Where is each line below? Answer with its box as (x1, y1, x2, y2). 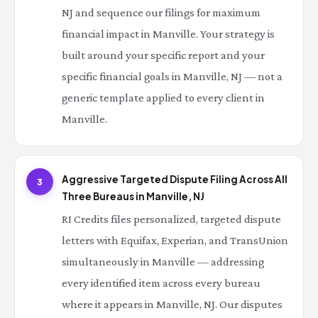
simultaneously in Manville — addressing (62, 255, 264, 268)
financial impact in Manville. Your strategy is (62, 27, 275, 40)
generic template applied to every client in (62, 91, 265, 104)
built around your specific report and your (62, 48, 265, 62)
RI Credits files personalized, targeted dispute (62, 212, 281, 226)
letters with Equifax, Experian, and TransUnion (62, 234, 288, 247)
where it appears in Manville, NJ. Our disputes (62, 297, 283, 311)
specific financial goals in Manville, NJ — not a (62, 70, 283, 83)
